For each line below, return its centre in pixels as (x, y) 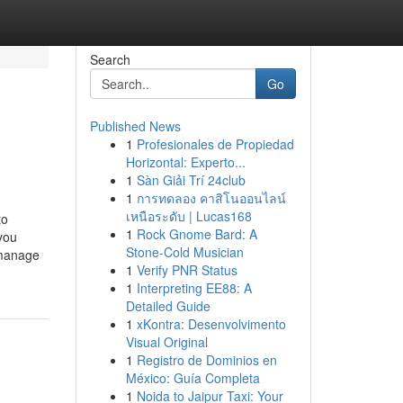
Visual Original (166, 342)
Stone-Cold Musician (184, 252)
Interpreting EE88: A (194, 288)
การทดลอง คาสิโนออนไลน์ (211, 198)
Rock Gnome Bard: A (197, 234)
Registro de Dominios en (206, 360)
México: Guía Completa (193, 378)
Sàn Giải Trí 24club (191, 180)
